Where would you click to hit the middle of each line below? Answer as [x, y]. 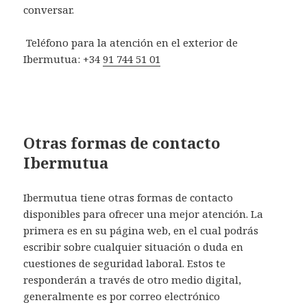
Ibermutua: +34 [63, 59]
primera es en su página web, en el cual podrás [141, 230]
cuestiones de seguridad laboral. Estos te [125, 263]
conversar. [49, 9]
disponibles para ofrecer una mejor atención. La [144, 213]
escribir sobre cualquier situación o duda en [134, 246]
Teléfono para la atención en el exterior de [131, 42]
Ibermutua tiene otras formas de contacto [128, 197]
